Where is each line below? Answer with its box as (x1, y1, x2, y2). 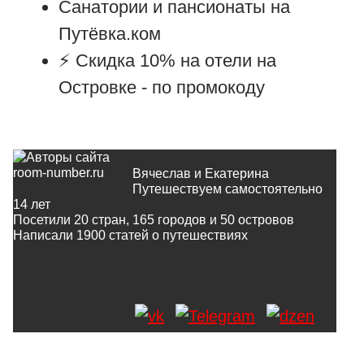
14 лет (13, 197, 50, 211)
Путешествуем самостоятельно (132, 181, 323, 196)
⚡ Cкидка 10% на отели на (58, 50, 276, 71)
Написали (13, 227, 76, 242)
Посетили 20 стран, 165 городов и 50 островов (13, 212, 294, 227)
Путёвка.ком (58, 23, 161, 44)
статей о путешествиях (106, 227, 248, 242)
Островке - (58, 76, 152, 97)
